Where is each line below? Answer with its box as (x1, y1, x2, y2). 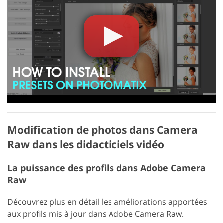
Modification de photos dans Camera (7, 122, 198, 137)
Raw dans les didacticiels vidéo (7, 137, 164, 151)
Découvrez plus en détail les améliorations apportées (7, 196, 207, 207)
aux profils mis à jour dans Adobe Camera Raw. (7, 208, 184, 219)
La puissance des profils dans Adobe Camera (7, 161, 206, 174)
